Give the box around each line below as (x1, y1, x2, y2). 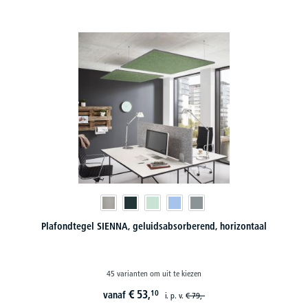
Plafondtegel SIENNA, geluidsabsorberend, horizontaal (41, 219, 267, 232)
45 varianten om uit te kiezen (107, 267, 201, 278)
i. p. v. (165, 289, 186, 300)
